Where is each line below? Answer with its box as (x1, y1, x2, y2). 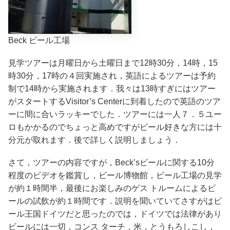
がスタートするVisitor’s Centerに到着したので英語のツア (8, 97, 221, 106)
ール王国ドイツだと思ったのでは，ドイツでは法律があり (8, 209, 222, 219)
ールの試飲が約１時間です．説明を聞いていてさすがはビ (8, 197, 222, 206)
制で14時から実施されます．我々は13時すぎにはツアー (8, 84, 216, 93)
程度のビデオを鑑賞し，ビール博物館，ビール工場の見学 (8, 171, 222, 180)
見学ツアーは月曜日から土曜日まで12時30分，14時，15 (8, 59, 218, 68)
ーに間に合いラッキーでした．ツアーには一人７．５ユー (8, 110, 222, 119)
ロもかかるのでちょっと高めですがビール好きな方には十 (8, 123, 222, 132)
